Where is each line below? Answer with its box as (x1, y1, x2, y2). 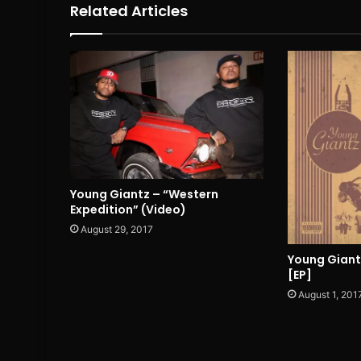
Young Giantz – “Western (70, 186, 218, 203)
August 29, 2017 (81, 223, 153, 236)
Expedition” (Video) (70, 201, 186, 218)
